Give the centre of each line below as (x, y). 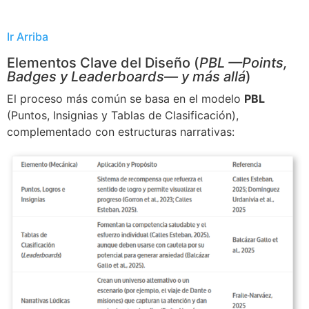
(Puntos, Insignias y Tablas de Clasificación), (123, 115)
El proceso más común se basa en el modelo (126, 99)
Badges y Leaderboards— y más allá (126, 77)
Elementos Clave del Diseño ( (103, 63)
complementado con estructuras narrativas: (121, 132)
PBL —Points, (243, 63)
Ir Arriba (28, 37)
